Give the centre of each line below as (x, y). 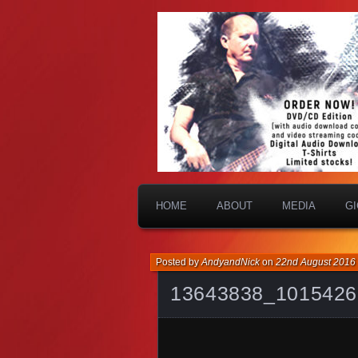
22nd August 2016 (316, 262)
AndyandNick (231, 262)
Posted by (179, 262)
